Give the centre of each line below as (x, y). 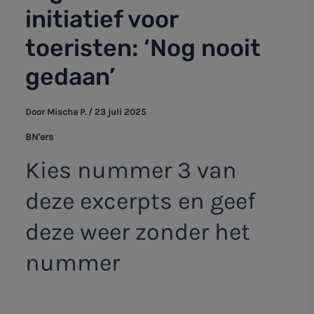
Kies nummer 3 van (131, 171)
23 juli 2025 (120, 111)
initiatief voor (101, 20)
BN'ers (39, 137)
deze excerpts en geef (140, 202)
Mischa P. (67, 111)
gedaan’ (70, 77)
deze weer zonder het (137, 232)
